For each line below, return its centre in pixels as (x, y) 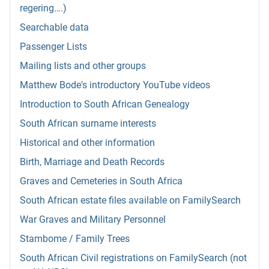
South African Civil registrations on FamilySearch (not (133, 258)
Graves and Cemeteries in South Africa (101, 181)
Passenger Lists (53, 47)
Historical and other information (87, 143)
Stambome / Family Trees (75, 239)
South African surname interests (88, 124)
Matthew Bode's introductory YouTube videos (115, 85)
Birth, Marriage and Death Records (92, 162)
